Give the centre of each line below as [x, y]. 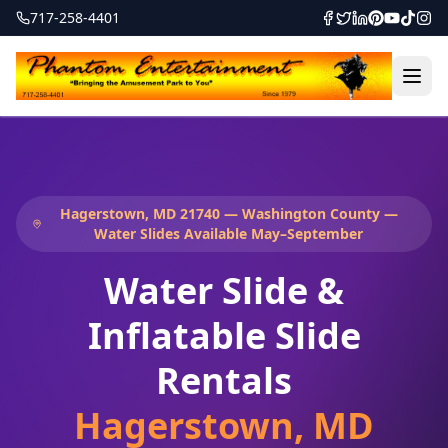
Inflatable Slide [224, 335]
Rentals [224, 380]
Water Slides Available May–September [229, 233]
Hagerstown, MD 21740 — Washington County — [228, 213]
